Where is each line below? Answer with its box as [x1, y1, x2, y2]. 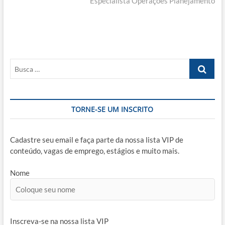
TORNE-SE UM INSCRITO [71, 104, 154, 115]
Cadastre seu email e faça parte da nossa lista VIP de [10, 135, 183, 145]
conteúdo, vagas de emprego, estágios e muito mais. [10, 146, 179, 156]
